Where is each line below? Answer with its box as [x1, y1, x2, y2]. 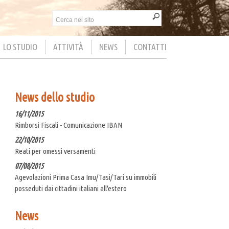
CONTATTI [133, 42, 167, 52]
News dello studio [15, 90, 95, 104]
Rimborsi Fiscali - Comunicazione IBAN [15, 120, 122, 129]
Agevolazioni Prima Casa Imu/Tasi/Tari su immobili [15, 172, 156, 181]
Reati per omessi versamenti [15, 146, 96, 155]
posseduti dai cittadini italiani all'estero [15, 184, 127, 193]
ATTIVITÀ [53, 42, 83, 52]
